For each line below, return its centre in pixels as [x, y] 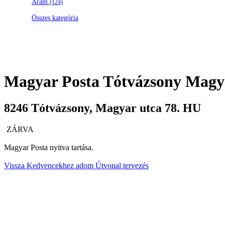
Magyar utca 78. [138, 108]
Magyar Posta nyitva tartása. [49, 148]
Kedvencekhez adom [59, 166]
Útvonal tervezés [121, 166]
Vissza [14, 166]
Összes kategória [55, 18]
